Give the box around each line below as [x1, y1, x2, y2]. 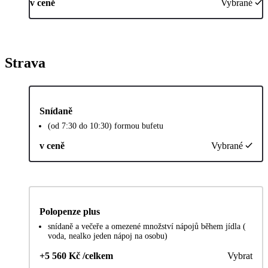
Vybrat [227, 250, 252, 261]
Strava [5, 54, 45, 71]
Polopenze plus [39, 206, 100, 217]
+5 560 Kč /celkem [39, 250, 113, 261]
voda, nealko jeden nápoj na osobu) [48, 231, 167, 240]
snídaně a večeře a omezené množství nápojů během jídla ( [48, 221, 246, 231]
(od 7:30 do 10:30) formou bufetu [48, 121, 163, 130]
